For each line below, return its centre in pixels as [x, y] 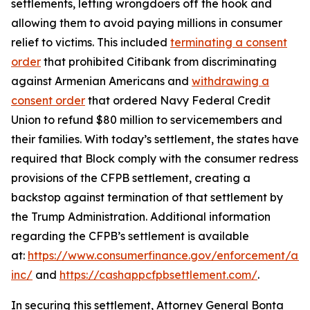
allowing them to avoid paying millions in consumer [147, 23]
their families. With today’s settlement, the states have [155, 139]
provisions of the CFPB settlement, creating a [131, 178]
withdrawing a [230, 81]
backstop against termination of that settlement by [147, 197]
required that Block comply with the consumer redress [155, 158]
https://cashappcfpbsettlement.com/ [158, 275]
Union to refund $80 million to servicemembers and [147, 120]
